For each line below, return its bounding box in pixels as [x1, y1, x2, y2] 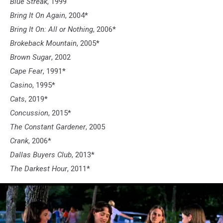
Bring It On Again [10, 11, 65, 20]
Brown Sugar [10, 53, 51, 62]
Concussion [10, 109, 48, 117]
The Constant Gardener [10, 122, 86, 131]
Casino [10, 81, 32, 90]
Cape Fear [10, 67, 43, 76]
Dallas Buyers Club [10, 150, 72, 159]
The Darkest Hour [10, 164, 67, 173]
